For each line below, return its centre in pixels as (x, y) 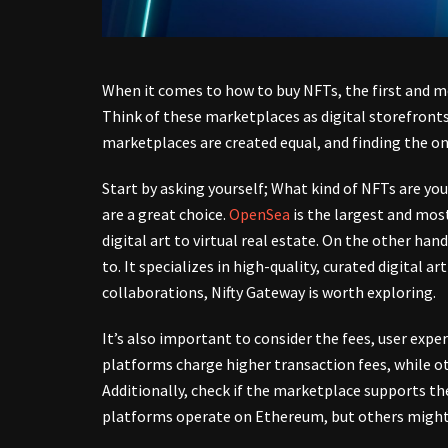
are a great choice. (165, 214)
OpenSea (259, 214)
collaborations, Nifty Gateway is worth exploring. (269, 292)
